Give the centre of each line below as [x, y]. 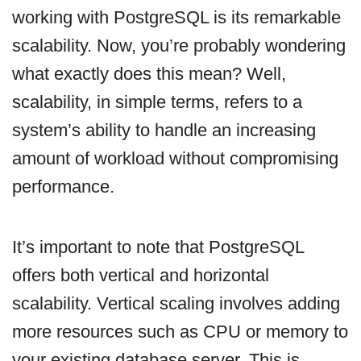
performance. [63, 186]
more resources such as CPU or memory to [180, 331]
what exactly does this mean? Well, [149, 73]
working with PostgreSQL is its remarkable [176, 17]
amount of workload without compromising [175, 158]
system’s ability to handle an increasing [164, 130]
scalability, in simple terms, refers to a [157, 102]
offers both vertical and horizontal [141, 275]
